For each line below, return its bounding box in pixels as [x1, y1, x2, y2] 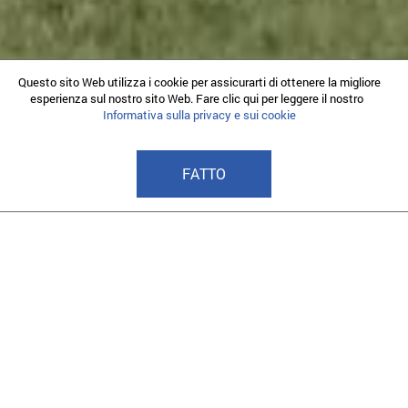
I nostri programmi [100, 254, 308, 281]
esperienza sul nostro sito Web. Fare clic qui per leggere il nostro [30, 90, 369, 107]
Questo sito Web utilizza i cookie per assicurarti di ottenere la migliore [18, 74, 381, 90]
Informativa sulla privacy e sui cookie [103, 107, 296, 123]
